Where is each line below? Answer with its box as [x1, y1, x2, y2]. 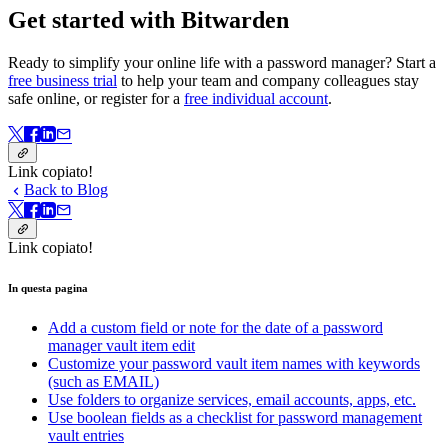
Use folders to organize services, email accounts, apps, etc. [48, 390, 416, 408]
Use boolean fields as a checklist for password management [48, 408, 422, 426]
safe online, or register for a [8, 89, 184, 107]
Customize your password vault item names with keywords [48, 354, 420, 372]
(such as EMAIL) [48, 372, 159, 390]
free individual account [184, 89, 328, 107]
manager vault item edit [48, 336, 195, 354]
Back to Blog [24, 181, 108, 199]
